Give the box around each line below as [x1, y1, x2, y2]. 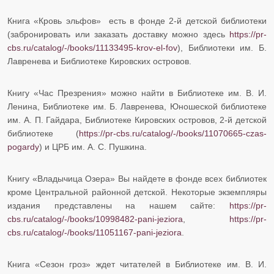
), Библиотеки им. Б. [177, 43, 267, 53]
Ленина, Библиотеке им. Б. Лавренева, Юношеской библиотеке [7, 102, 267, 112]
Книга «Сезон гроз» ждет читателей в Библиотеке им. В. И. [7, 259, 267, 270]
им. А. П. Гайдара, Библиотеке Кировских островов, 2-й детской [7, 115, 267, 125]
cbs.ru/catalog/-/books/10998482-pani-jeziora [7, 214, 183, 224]
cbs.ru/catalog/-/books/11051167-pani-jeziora [7, 228, 182, 238]
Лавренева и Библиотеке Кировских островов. [7, 56, 194, 67]
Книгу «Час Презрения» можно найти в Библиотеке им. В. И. [7, 88, 267, 98]
